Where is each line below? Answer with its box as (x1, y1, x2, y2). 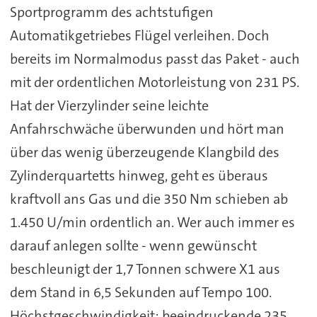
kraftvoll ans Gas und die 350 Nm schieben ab (9, 189, 288, 208)
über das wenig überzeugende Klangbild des (9, 142, 279, 161)
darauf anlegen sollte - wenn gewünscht (9, 236, 257, 255)
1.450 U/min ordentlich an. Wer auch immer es (9, 212, 295, 231)
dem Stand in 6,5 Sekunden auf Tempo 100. (9, 282, 272, 301)
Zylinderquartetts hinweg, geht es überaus (9, 166, 268, 185)
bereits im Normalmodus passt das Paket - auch (9, 49, 300, 68)
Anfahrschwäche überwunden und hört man (9, 119, 284, 138)
